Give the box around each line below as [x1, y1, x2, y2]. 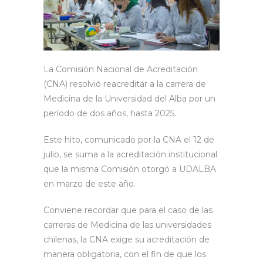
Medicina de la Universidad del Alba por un [43, 93, 215, 104]
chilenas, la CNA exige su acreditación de [43, 234, 210, 245]
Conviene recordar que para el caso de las [43, 205, 213, 216]
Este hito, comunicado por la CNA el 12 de [43, 134, 214, 146]
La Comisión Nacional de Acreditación [43, 64, 198, 75]
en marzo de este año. [43, 178, 136, 190]
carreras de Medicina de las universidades [43, 220, 211, 231]
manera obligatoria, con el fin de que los [43, 249, 206, 260]
